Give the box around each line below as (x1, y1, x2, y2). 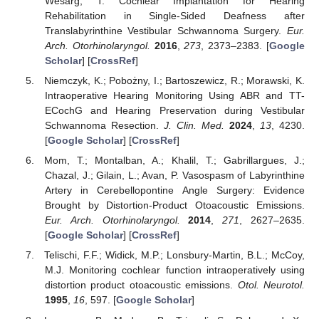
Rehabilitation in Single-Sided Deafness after (44, 10, 305, 22)
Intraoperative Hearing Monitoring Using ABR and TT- (44, 90, 305, 102)
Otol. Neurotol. (237, 279, 305, 291)
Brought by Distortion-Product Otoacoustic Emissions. (44, 199, 305, 211)
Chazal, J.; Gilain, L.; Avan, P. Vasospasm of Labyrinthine (44, 169, 305, 182)
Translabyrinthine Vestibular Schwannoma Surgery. (44, 25, 287, 37)
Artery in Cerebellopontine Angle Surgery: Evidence (44, 184, 305, 197)
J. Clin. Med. (163, 120, 224, 132)
